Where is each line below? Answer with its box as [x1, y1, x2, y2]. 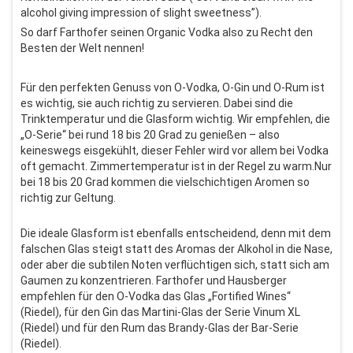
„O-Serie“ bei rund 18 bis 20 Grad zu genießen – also [20, 128, 280, 141]
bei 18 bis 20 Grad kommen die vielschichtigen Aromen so [20, 176, 310, 188]
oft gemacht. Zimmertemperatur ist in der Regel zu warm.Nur [20, 160, 332, 173]
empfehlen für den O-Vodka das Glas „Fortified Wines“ [20, 290, 291, 303]
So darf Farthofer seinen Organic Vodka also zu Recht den [20, 26, 313, 39]
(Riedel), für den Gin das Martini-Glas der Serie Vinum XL [20, 306, 300, 318]
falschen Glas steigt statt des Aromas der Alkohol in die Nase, [20, 243, 333, 255]
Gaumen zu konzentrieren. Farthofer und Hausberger [20, 274, 287, 287]
